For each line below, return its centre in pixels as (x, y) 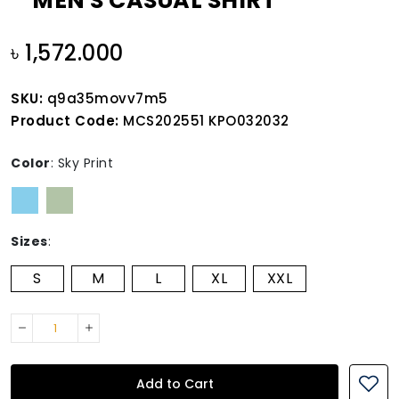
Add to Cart (175, 383)
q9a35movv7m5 (106, 98)
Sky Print (85, 163)
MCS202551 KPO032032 (204, 120)
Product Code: (65, 120)
